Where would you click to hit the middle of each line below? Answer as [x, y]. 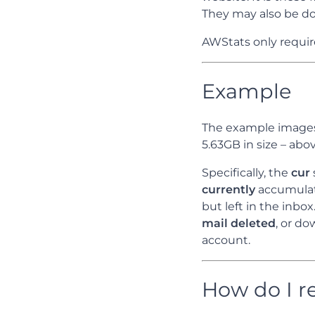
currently [229, 189]
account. [226, 240]
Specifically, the [246, 172]
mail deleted [239, 223]
